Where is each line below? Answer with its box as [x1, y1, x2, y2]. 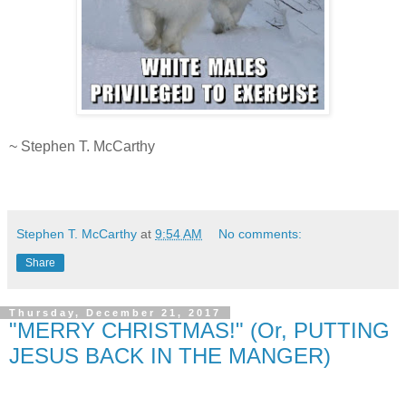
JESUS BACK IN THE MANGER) [9, 343, 331, 368]
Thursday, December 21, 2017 [9, 306, 221, 318]
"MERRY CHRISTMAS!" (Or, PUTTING [9, 317, 390, 343]
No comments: [218, 226, 303, 241]
